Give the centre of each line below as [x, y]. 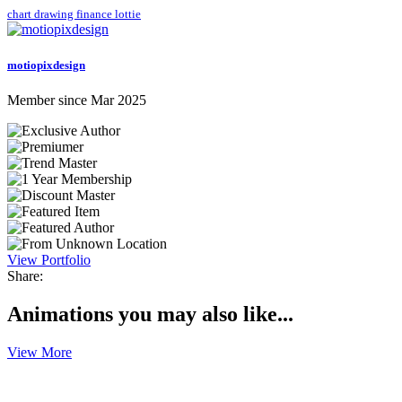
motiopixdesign [46, 65]
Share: [25, 275]
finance [96, 14]
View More [39, 352]
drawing [55, 14]
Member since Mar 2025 [77, 100]
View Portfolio [49, 259]
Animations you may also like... [150, 314]
